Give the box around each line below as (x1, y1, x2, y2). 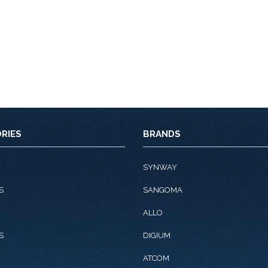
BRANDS (143, 129, 181, 139)
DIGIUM (143, 231, 170, 240)
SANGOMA (143, 185, 182, 194)
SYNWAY (143, 163, 177, 172)
